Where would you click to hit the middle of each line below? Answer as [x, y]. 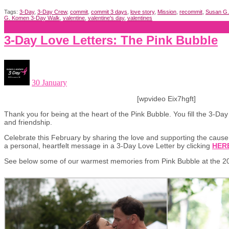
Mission [167, 12]
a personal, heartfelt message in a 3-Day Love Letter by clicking [108, 145]
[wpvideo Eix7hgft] [166, 98]
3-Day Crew [52, 12]
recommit [191, 12]
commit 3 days [109, 12]
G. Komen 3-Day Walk [32, 18]
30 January [49, 82]
